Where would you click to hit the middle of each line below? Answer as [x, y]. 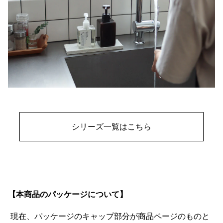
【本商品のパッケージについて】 [68, 194]
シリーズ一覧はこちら [111, 126]
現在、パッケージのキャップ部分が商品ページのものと [109, 216]
